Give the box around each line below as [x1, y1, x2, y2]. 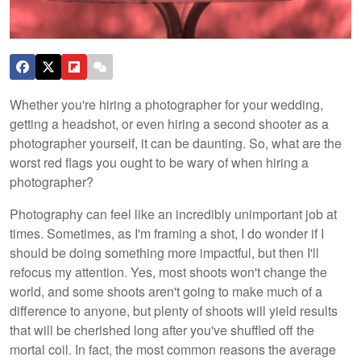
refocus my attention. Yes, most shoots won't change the [10, 262, 327, 281]
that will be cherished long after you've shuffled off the [10, 320, 314, 339]
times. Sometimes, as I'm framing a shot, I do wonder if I [10, 223, 324, 243]
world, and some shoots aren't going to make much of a [10, 281, 322, 301]
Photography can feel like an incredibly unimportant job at [10, 204, 337, 223]
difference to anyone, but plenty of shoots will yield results [10, 301, 338, 320]
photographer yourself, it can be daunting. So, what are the [10, 133, 342, 152]
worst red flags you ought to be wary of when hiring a [10, 152, 309, 172]
